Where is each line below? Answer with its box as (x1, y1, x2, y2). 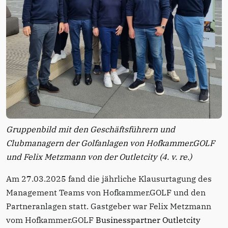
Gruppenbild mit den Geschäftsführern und (6, 124, 175, 135)
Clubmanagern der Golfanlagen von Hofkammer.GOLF (6, 138, 215, 149)
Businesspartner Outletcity (96, 215, 201, 225)
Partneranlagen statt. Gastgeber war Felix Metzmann (6, 201, 211, 212)
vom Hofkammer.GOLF (6, 215, 96, 225)
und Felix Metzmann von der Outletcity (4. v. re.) (6, 152, 192, 162)
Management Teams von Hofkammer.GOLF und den (6, 187, 206, 198)
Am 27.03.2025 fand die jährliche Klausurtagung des (6, 174, 212, 184)
